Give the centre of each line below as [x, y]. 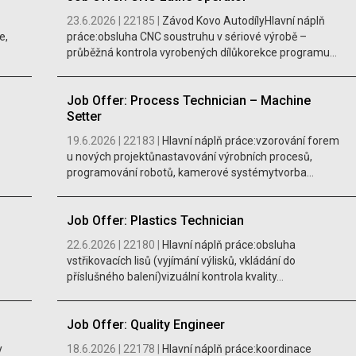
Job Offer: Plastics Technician [155, 221]
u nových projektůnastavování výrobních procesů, [189, 157]
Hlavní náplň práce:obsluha [228, 245]
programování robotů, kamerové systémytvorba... [190, 173]
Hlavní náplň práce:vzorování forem [250, 141]
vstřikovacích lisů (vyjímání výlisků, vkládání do [181, 261]
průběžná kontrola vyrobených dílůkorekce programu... [201, 53]
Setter [84, 117]
